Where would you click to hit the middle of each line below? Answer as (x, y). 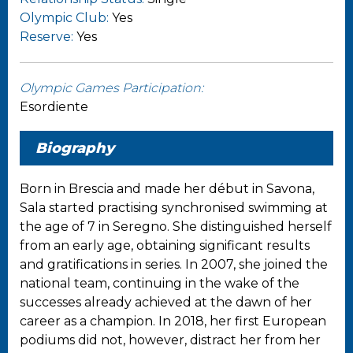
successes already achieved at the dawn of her (166, 302)
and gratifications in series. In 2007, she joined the (174, 264)
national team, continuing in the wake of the (160, 283)
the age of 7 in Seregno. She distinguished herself (176, 226)
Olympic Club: (64, 17)
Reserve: (46, 36)
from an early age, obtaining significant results (165, 245)
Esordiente (56, 106)
